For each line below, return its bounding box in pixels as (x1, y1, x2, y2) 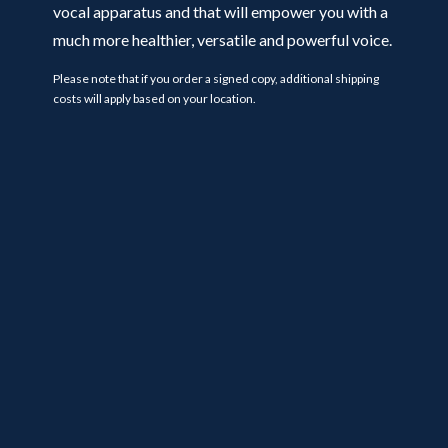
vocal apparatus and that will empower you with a (52, 2, 388, 21)
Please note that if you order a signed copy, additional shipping (52, 71, 379, 86)
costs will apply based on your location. (52, 91, 256, 106)
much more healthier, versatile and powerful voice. (52, 30, 392, 49)
